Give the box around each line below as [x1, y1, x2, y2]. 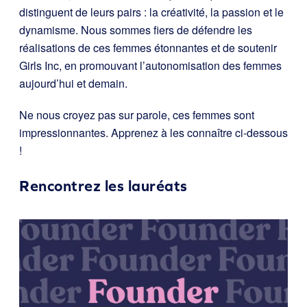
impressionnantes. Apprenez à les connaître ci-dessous [19, 125, 288, 140]
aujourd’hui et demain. [19, 75, 127, 91]
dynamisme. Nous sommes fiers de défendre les [19, 22, 252, 38]
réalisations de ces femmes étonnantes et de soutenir [19, 40, 277, 56]
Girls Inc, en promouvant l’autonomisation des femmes [19, 58, 282, 73]
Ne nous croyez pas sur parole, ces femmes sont [19, 107, 254, 123]
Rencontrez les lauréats [19, 177, 188, 195]
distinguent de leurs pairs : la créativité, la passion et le [19, 4, 284, 20]
